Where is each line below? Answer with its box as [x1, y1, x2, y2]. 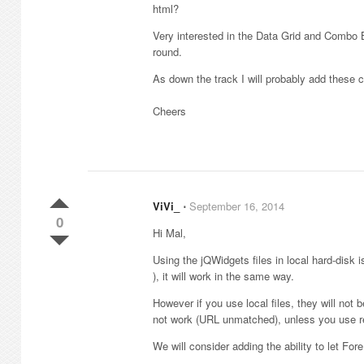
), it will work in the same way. [153, 268, 294, 284]
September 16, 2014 [189, 198, 284, 214]
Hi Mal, [153, 225, 186, 240]
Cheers [153, 103, 186, 119]
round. [153, 44, 182, 59]
